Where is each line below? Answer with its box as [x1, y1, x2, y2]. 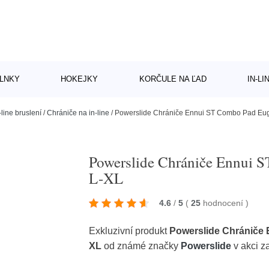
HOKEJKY [61, 74, 98, 83]
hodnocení [203, 198, 246, 208]
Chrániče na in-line [47, 109, 109, 117]
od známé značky [101, 240, 181, 251]
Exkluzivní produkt [89, 225, 170, 236]
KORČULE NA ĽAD [139, 74, 207, 83]
